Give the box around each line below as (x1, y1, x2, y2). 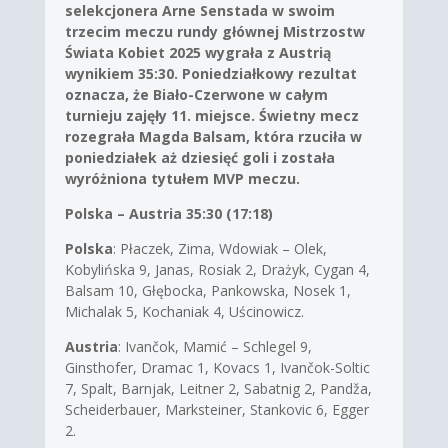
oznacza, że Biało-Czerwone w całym (64, 84, 328, 104)
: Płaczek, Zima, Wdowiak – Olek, (112, 238, 327, 258)
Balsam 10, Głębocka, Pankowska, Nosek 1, (64, 280, 351, 300)
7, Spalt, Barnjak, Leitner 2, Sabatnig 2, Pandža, (64, 378, 372, 398)
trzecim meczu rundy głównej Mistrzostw (64, 21, 365, 41)
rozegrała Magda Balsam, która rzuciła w (64, 126, 362, 146)
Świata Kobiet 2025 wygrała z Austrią (64, 42, 331, 62)
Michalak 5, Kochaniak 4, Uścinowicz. (64, 301, 304, 321)
